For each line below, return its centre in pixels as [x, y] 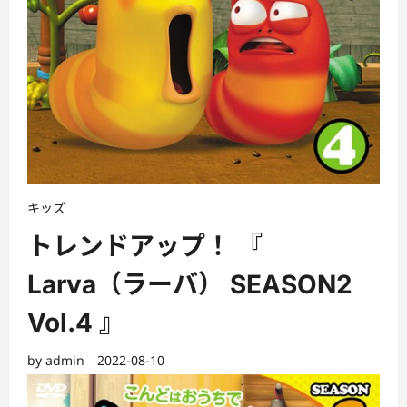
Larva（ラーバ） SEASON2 [190, 285]
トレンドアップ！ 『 [145, 247]
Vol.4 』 [76, 323]
